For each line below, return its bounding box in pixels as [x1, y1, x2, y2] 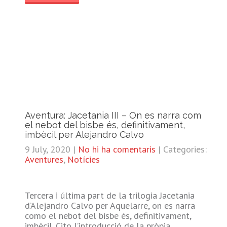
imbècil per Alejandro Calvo [24, 129, 144, 140]
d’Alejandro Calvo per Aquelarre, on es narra [24, 199, 195, 211]
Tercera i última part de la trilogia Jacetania [24, 189, 195, 201]
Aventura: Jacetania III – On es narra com [24, 109, 201, 121]
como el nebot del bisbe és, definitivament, [24, 209, 191, 221]
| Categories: [158, 143, 207, 155]
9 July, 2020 [24, 143, 70, 155]
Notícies [67, 153, 100, 165]
